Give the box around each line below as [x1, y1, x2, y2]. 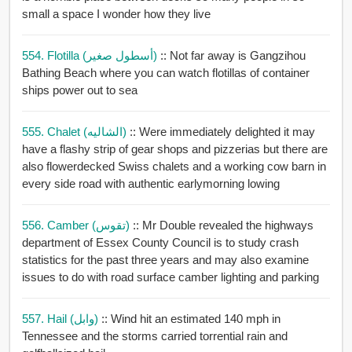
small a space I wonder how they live [21, 7, 211, 21]
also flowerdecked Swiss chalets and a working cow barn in [21, 159, 326, 174]
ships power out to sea [21, 83, 137, 97]
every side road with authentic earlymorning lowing [21, 177, 280, 191]
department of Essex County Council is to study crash [21, 236, 299, 250]
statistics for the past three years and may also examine [21, 253, 309, 267]
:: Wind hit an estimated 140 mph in [101, 312, 280, 326]
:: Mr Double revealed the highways [132, 218, 313, 233]
